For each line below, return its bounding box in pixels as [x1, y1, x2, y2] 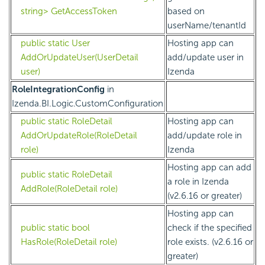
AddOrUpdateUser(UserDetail [21, 52, 138, 63]
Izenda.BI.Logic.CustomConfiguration [12, 98, 163, 109]
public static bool [21, 222, 90, 234]
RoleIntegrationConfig [12, 84, 105, 95]
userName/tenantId [167, 20, 246, 31]
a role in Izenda [167, 176, 229, 188]
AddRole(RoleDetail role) [21, 183, 118, 195]
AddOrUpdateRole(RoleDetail [21, 130, 137, 141]
